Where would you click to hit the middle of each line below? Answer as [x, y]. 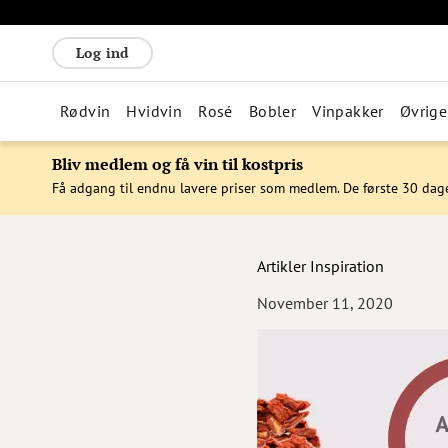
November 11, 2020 [325, 303]
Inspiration [347, 266]
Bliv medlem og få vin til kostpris [177, 164]
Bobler [272, 111]
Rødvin [85, 111]
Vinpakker [348, 111]
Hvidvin [154, 111]
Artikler [281, 266]
